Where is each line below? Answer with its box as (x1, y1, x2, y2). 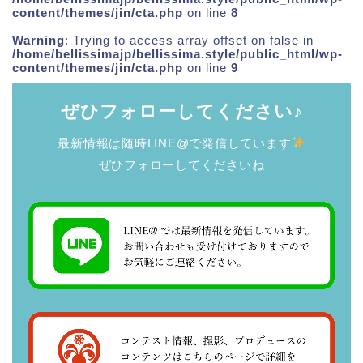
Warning (12, 32, 65, 47)
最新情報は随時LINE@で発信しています (58, 135, 292, 150)
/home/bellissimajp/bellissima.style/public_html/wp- (12, 46, 343, 61)
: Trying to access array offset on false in (65, 32, 314, 47)
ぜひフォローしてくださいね (98, 157, 265, 172)
